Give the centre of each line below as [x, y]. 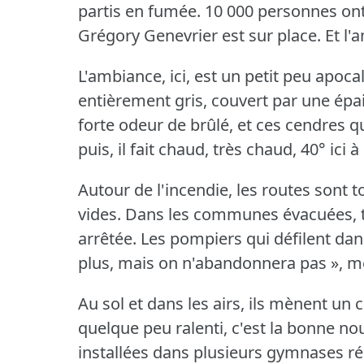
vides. [100, 214]
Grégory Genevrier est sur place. [199, 36]
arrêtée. [107, 239]
